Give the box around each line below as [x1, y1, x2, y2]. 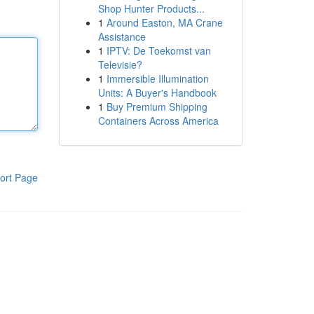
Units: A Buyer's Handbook [97, 86, 217, 100]
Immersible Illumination [106, 71, 209, 86]
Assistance [97, 29, 146, 43]
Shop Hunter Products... [97, 1, 205, 15]
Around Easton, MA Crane [106, 15, 223, 29]
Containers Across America [97, 114, 219, 128]
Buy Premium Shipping [106, 100, 207, 114]
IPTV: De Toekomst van [106, 43, 211, 57]
